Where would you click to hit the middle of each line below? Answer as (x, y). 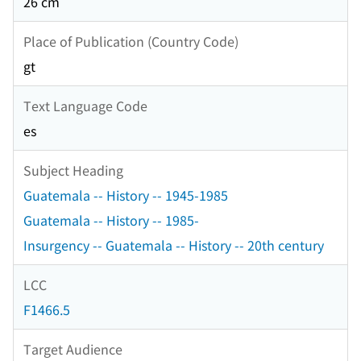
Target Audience (73, 349)
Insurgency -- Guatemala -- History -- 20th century (174, 245)
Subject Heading (73, 170)
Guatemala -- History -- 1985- (111, 220)
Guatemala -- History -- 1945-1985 (126, 195)
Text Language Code (85, 105)
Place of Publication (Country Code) (131, 41)
